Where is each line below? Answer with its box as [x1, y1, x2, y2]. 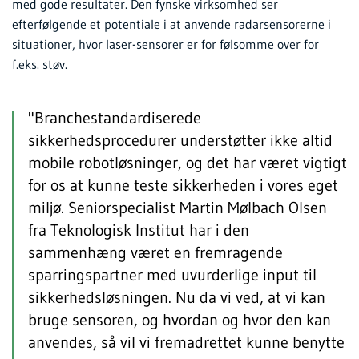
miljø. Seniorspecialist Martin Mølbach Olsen [28, 197, 327, 217]
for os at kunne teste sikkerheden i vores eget [28, 175, 338, 195]
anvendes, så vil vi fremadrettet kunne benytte [28, 332, 345, 352]
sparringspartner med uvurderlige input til [28, 264, 317, 284]
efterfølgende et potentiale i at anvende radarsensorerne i [12, 15, 331, 32]
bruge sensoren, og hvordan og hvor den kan [28, 309, 331, 329]
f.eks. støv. [12, 55, 67, 72]
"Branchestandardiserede [28, 107, 201, 127]
